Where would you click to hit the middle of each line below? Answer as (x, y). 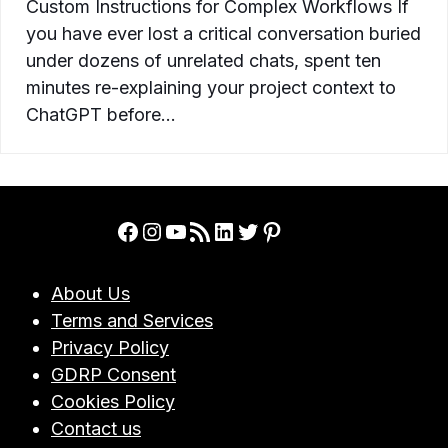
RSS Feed (215, 230)
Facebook (170, 230)
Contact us (96, 429)
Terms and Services (132, 321)
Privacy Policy (110, 348)
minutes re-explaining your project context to (211, 88)
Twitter (275, 230)
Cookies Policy (113, 402)
